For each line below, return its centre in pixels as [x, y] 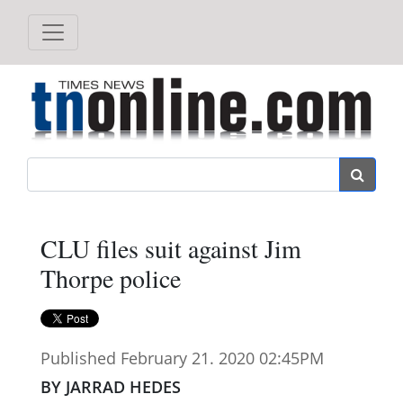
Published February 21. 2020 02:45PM [182, 358]
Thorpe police [111, 278]
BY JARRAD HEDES [111, 386]
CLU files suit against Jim [171, 248]
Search [220, 168]
